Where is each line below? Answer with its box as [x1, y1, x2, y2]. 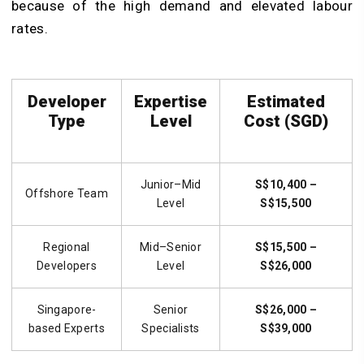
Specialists [141, 322, 200, 336]
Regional [43, 240, 90, 254]
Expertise [134, 92, 207, 112]
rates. [11, 20, 52, 37]
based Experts [28, 322, 105, 336]
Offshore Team [25, 187, 108, 201]
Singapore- [37, 303, 97, 317]
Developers [37, 259, 97, 273]
